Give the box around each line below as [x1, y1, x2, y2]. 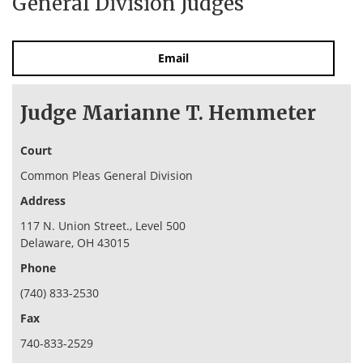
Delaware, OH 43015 [20, 235, 130, 250]
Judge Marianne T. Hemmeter [20, 100, 316, 126]
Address [20, 193, 66, 208]
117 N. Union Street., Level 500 [20, 218, 186, 233]
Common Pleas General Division [20, 168, 193, 183]
